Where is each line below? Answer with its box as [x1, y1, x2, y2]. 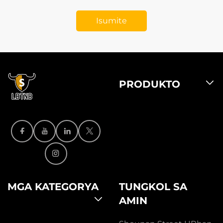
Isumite [96, 15, 127, 25]
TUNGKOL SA [119, 180, 187, 193]
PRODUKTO [119, 78, 180, 90]
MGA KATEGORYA [7, 180, 99, 193]
